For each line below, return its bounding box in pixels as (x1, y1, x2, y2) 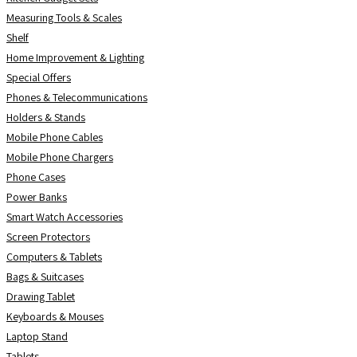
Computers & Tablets (6, 249, 102, 264)
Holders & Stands (6, 110, 85, 124)
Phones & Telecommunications (6, 90, 147, 104)
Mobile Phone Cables (6, 130, 103, 144)
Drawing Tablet (6, 289, 75, 304)
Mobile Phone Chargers (6, 150, 113, 164)
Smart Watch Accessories (6, 210, 123, 224)
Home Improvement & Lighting (6, 50, 144, 65)
